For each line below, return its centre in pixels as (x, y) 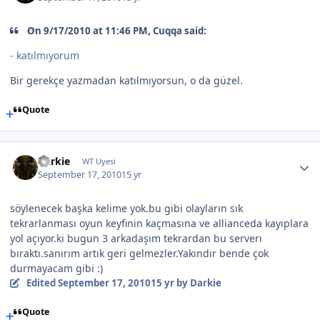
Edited (42, 282)
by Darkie (197, 282)
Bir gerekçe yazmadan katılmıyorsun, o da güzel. (126, 80)
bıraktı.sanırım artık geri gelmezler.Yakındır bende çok (139, 253)
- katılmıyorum (45, 55)
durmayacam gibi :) (56, 268)
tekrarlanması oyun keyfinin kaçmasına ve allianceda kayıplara (159, 223)
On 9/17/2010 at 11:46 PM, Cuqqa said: (117, 31)
